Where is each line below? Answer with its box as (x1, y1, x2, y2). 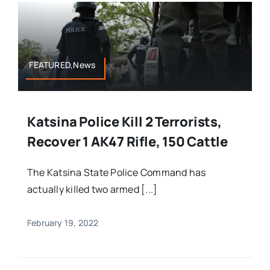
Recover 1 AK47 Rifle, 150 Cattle (27, 132, 228, 151)
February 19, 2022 (27, 216, 99, 228)
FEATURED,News (29, 58, 96, 71)
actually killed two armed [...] (27, 182, 158, 196)
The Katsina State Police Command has (27, 165, 206, 179)
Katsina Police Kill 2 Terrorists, (27, 112, 222, 131)
